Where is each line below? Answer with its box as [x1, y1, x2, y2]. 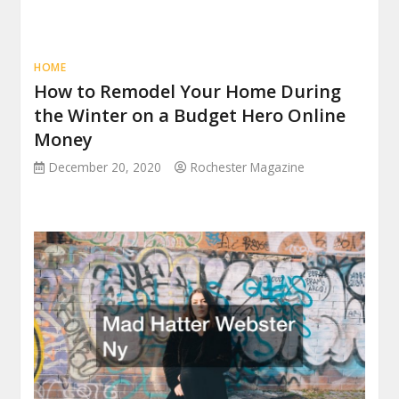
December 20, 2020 [49, 159, 162, 176]
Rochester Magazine [191, 159, 305, 176]
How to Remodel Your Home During [34, 79, 342, 104]
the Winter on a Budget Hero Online [34, 103, 346, 128]
